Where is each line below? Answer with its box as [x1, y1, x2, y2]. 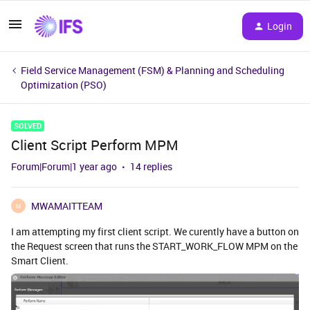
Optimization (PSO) [21, 78, 107, 91]
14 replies [130, 160, 172, 173]
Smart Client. [11, 254, 69, 267]
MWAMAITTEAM [31, 199, 102, 212]
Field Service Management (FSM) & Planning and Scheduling [21, 64, 284, 77]
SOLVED [14, 120, 42, 131]
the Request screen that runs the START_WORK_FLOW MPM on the [11, 239, 298, 253]
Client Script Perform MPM [11, 136, 179, 154]
